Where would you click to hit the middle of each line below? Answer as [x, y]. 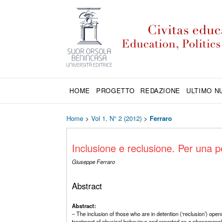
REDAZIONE [161, 90]
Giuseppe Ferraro [94, 162]
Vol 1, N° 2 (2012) [117, 118]
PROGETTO [115, 90]
